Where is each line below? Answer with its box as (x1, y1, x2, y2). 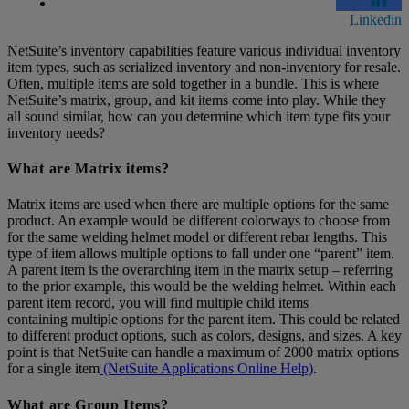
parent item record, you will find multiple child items (7, 295, 309, 311)
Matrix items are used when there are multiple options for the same (7, 196, 389, 213)
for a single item (7, 361, 100, 377)
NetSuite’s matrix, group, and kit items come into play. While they (7, 91, 386, 108)
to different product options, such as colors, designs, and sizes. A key (7, 328, 402, 344)
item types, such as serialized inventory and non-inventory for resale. (7, 58, 401, 75)
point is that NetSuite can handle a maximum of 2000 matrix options (7, 344, 399, 361)
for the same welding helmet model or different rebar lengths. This (7, 229, 387, 246)
